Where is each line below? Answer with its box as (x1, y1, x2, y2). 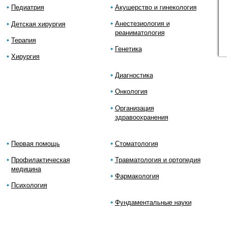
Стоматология (115, 140, 158, 148)
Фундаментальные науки (115, 199, 192, 207)
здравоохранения (115, 113, 168, 122)
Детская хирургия (11, 20, 65, 28)
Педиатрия (11, 4, 44, 12)
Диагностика (115, 71, 153, 80)
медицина (11, 165, 41, 173)
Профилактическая (11, 156, 70, 164)
